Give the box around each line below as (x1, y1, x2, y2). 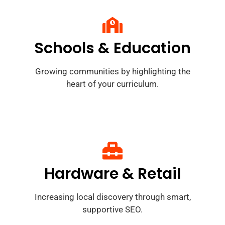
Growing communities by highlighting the (35, 66, 190, 77)
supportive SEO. (82, 204, 143, 215)
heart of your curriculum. (66, 79, 159, 89)
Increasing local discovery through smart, (34, 192, 191, 202)
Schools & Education (34, 38, 191, 59)
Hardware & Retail (44, 163, 181, 185)
